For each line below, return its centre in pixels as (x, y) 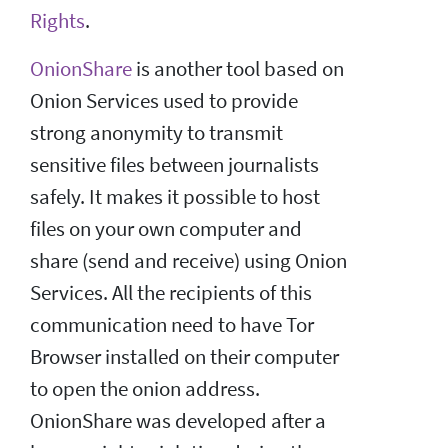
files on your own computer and (166, 228)
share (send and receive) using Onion (188, 260)
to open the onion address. (145, 388)
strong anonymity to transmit (156, 132)
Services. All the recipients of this (171, 292)
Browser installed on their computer (184, 356)
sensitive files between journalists (174, 164)
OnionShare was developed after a (178, 420)
